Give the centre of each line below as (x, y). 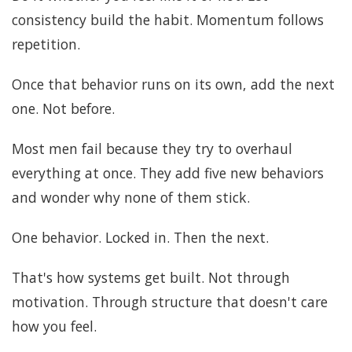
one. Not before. (63, 108)
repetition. (46, 44)
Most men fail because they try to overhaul (152, 148)
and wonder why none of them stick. (131, 197)
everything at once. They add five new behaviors (168, 172)
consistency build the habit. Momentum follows (168, 19)
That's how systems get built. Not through (151, 277)
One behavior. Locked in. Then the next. (140, 237)
